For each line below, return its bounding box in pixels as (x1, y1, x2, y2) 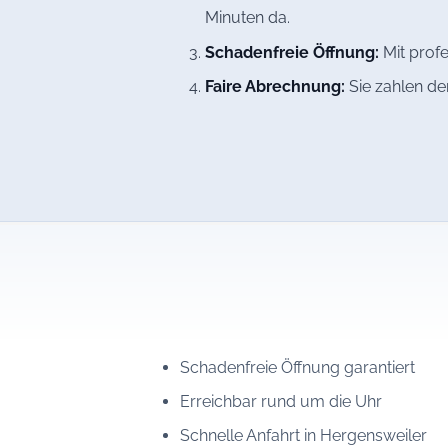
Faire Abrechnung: (204, 76, 345, 96)
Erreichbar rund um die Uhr (179, 392, 382, 412)
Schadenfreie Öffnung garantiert (179, 357, 415, 377)
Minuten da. (204, 8, 290, 28)
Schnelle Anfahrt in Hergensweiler (179, 426, 427, 446)
